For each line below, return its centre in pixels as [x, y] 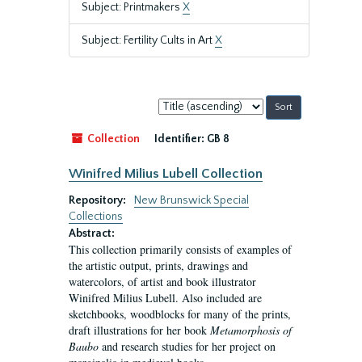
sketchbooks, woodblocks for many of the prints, [180, 314]
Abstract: [92, 234]
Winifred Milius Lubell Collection [166, 174]
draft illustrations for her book [139, 330]
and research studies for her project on [187, 346]
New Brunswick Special [192, 200]
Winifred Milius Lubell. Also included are [165, 298]
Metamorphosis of [251, 330]
